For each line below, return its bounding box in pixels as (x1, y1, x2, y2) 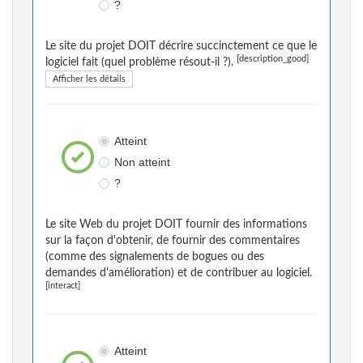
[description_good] (237, 55, 309, 64)
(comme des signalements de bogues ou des (45, 251, 264, 263)
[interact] (45, 282, 80, 291)
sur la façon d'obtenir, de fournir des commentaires (45, 235, 300, 247)
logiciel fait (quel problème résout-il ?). (45, 57, 237, 69)
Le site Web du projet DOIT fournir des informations (45, 219, 307, 231)
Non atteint (113, 156, 170, 169)
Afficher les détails (53, 75, 126, 84)
